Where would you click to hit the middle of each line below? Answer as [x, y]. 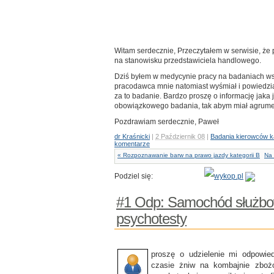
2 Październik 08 [180, 136]
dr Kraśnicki [132, 136]
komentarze [132, 144]
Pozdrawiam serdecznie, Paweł [167, 122]
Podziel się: [135, 176]
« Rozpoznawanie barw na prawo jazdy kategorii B [189, 155]
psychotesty [151, 219]
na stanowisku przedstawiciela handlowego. [188, 61]
